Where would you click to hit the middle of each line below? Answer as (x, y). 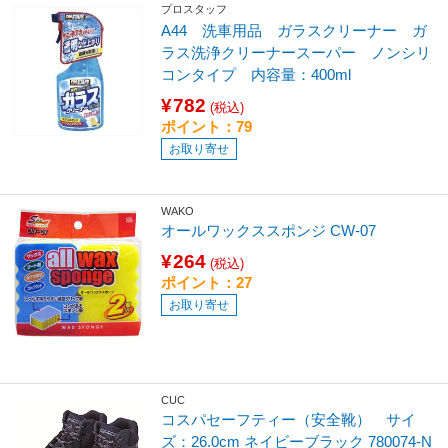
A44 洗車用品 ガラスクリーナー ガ (294, 30)
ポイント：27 (207, 282)
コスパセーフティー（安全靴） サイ (289, 419)
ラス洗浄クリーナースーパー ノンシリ (296, 52)
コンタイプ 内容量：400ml (256, 74)
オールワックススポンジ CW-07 (269, 230)
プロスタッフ (194, 9)
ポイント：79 (207, 126)
